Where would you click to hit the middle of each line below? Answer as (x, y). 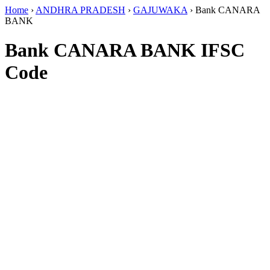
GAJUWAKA (160, 10)
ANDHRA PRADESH (80, 10)
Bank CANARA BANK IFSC (125, 50)
